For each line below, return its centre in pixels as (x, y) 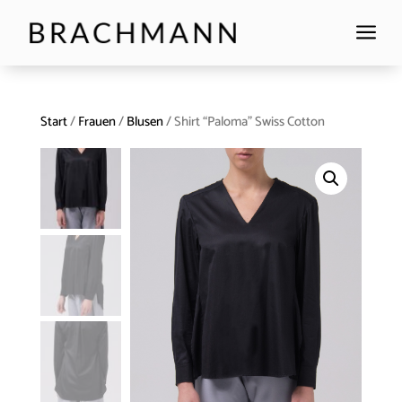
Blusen (144, 122)
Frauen (96, 122)
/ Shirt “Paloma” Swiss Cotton (244, 122)
